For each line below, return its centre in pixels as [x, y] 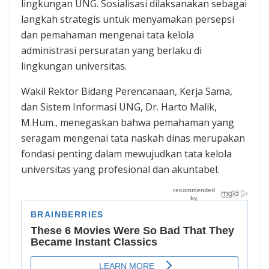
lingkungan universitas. [74, 66]
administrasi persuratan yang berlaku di [111, 51]
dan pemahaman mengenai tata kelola [107, 35]
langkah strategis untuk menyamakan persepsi [128, 20]
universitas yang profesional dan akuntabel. [120, 170]
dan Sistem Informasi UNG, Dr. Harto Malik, [119, 107]
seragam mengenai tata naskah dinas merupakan [133, 138]
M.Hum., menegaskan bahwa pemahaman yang [128, 123]
